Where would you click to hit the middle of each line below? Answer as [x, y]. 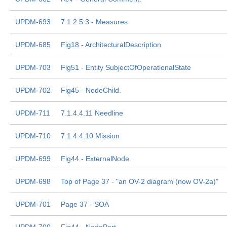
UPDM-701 [33, 204]
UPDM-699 [33, 159]
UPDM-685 [33, 45]
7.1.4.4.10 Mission [90, 136]
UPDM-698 [33, 181]
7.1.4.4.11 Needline [92, 113]
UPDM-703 [33, 67]
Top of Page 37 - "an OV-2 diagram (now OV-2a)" [140, 181]
